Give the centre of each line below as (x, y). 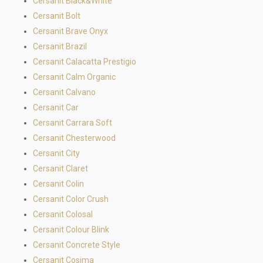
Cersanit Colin (58, 184)
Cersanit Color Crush (71, 199)
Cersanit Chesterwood (74, 138)
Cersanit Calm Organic (74, 77)
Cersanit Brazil (60, 46)
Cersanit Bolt (57, 16)
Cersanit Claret (60, 168)
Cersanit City (56, 153)
